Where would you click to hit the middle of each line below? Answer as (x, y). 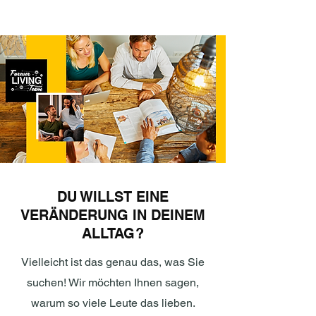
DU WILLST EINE (113, 197)
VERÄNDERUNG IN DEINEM (113, 215)
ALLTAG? (113, 233)
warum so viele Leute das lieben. (113, 303)
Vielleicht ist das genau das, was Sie (113, 262)
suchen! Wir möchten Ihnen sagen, (113, 282)
